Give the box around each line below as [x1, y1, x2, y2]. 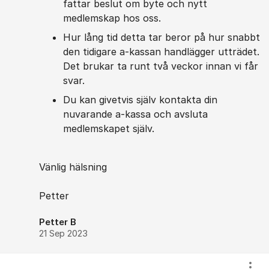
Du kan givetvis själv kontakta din [63, 94, 217, 106]
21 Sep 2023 [39, 228, 88, 239]
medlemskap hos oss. [63, 12, 161, 24]
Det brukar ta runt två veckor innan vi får [63, 60, 258, 72]
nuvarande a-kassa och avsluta [63, 108, 208, 120]
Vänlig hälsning [39, 161, 107, 173]
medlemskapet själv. [63, 122, 154, 134]
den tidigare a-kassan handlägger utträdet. [63, 46, 259, 58]
